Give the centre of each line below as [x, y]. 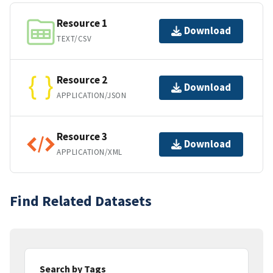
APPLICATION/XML [90, 152]
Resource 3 [82, 137]
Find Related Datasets [81, 200]
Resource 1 [82, 23]
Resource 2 [82, 80]
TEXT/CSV [74, 39]
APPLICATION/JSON [92, 96]
